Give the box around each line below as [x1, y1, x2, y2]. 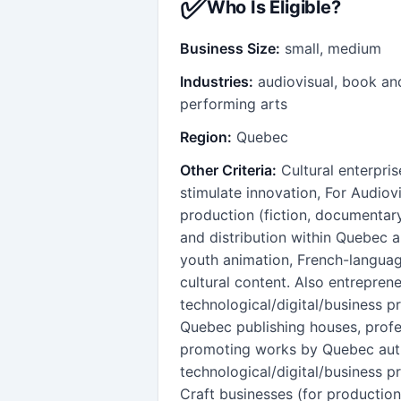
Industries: [180, 72, 253, 90]
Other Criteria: [180, 160, 277, 179]
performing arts [180, 94, 287, 113]
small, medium [285, 38, 381, 57]
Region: [180, 127, 232, 146]
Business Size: [180, 38, 280, 57]
